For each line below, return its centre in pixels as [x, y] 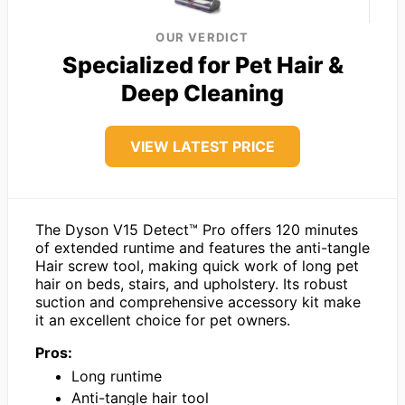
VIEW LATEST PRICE [202, 146]
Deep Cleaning [202, 93]
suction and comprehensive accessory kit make [198, 301]
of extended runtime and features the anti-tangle [202, 247]
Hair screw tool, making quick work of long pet [197, 265]
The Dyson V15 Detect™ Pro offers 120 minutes [197, 229]
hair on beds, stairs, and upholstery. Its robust [192, 283]
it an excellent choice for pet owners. [163, 320]
